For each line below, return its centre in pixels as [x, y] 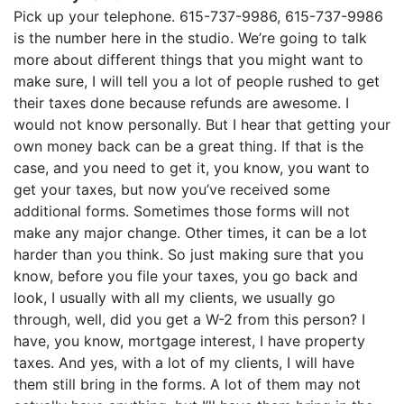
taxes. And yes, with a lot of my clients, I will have [184, 363]
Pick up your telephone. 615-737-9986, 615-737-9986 [198, 16]
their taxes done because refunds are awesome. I [181, 103]
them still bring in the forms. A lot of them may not [187, 384]
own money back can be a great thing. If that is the [188, 146]
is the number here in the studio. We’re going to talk [190, 38]
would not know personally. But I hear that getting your [202, 124]
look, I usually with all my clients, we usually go [174, 298]
